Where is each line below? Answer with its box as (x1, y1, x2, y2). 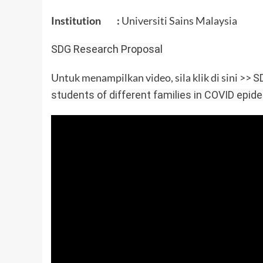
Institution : (51, 14, 120, 27)
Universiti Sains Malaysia (120, 14, 237, 27)
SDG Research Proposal (51, 42, 163, 55)
